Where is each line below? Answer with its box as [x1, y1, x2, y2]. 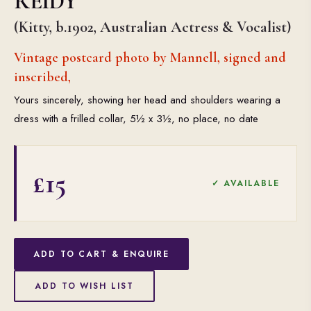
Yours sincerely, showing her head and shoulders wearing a [14, 92, 280, 108]
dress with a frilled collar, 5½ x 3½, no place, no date [14, 111, 258, 126]
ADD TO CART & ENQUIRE [33, 248, 170, 260]
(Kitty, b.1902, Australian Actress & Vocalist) [14, 18, 291, 36]
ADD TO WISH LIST [35, 280, 134, 292]
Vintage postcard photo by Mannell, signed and [14, 49, 286, 66]
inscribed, [14, 69, 71, 85]
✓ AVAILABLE [211, 177, 280, 190]
